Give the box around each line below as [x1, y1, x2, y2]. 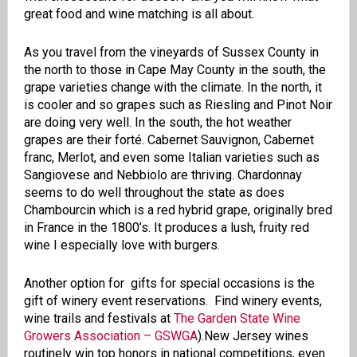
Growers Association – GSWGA [23, 328, 198, 344]
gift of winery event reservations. [23, 293, 211, 309]
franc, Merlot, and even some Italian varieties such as [23, 150, 320, 166]
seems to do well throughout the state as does [23, 185, 284, 201]
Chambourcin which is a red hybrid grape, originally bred [23, 202, 332, 218]
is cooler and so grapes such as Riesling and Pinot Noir [23, 97, 332, 113]
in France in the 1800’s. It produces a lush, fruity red [23, 220, 309, 236]
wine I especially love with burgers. [23, 237, 220, 253]
